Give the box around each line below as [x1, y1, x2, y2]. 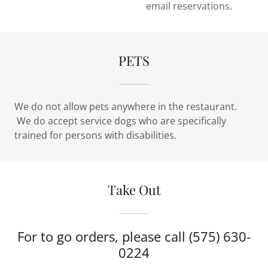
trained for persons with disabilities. [14, 128, 176, 142]
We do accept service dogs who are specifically [14, 114, 226, 127]
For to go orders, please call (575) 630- [17, 227, 251, 245]
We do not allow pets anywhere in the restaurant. [14, 99, 237, 113]
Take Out [107, 180, 161, 199]
